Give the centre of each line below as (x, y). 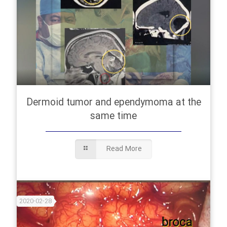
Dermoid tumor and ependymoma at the (113, 103)
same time (113, 116)
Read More (124, 149)
